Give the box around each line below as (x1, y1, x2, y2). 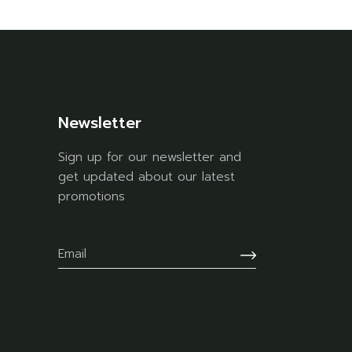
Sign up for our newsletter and (57, 148, 241, 167)
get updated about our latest (57, 168, 235, 186)
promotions (57, 188, 125, 206)
